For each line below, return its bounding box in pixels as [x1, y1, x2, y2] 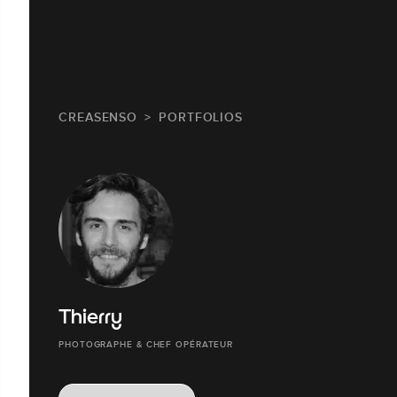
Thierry [58, 307, 122, 330]
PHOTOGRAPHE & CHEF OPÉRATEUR [58, 339, 234, 349]
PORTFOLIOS [159, 109, 244, 124]
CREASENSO [58, 109, 138, 124]
